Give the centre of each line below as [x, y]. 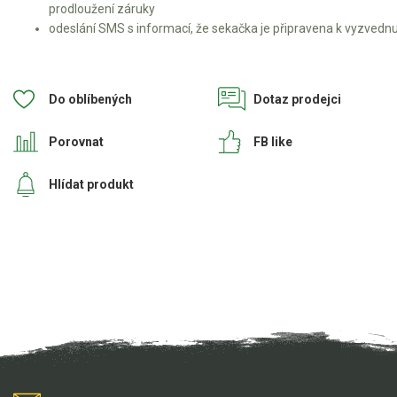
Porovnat [76, 141]
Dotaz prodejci [297, 99]
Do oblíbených [90, 99]
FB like [273, 141]
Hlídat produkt [91, 184]
